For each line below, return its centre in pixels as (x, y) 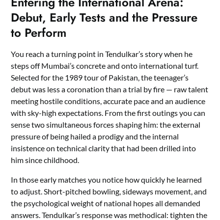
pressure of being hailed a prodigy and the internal (95, 136)
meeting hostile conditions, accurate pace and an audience (108, 101)
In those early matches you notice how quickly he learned (107, 179)
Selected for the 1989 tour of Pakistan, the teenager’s (100, 77)
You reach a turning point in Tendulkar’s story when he (102, 54)
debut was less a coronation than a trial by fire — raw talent (110, 89)
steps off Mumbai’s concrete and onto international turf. (105, 65)
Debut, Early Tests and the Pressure (104, 17)
